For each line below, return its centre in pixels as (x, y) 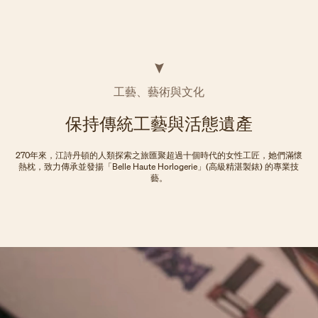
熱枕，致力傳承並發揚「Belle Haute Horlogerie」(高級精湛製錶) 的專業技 (159, 166)
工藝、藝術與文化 (159, 91)
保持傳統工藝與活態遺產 (159, 123)
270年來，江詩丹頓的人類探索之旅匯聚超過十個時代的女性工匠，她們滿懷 (159, 155)
